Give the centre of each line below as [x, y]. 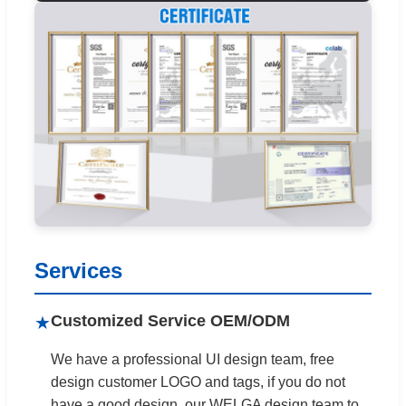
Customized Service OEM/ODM [170, 321]
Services [78, 271]
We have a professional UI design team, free [193, 360]
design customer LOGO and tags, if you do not [198, 382]
